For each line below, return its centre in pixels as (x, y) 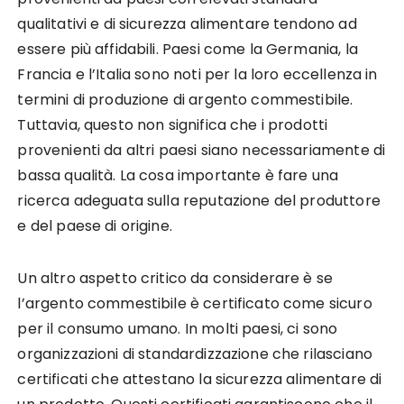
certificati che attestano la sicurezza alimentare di (200, 379)
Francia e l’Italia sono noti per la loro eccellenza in (197, 74)
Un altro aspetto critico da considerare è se (175, 278)
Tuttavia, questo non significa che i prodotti (173, 124)
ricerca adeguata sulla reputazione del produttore (199, 200)
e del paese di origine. (95, 225)
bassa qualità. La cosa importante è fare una (178, 175)
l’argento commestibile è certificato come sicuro (195, 303)
